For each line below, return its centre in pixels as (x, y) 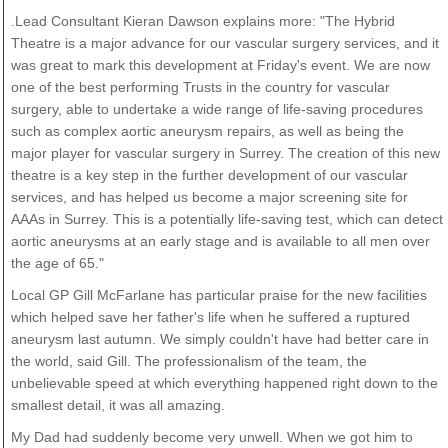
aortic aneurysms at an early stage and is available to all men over (220, 240)
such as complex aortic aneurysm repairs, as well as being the (207, 130)
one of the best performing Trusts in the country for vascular (200, 86)
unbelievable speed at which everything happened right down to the (224, 382)
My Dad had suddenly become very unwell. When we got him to (211, 436)
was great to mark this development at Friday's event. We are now (220, 64)
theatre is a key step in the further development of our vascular (209, 174)
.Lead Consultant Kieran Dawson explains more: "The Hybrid (202, 20)
